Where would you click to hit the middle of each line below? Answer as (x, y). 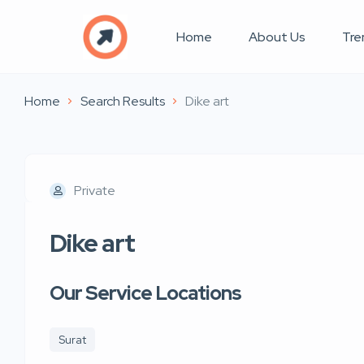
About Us (277, 37)
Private (95, 191)
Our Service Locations (145, 293)
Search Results (123, 101)
